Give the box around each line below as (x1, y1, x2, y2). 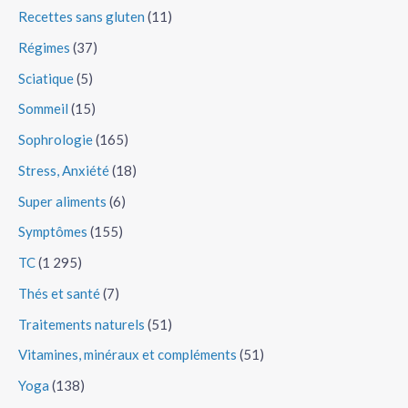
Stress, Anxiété (18, 161, 109, 178)
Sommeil (18, 100, 68, 117)
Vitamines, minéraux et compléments (18, 346, 237, 363)
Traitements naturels (18, 315, 145, 332)
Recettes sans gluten (18, 8, 145, 25)
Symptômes (18, 223, 87, 240)
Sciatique (18, 69, 74, 87)
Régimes (18, 38, 70, 56)
